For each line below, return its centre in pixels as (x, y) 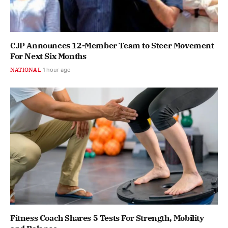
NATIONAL (26, 70)
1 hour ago (56, 70)
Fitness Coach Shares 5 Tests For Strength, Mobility (107, 218)
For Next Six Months (48, 56)
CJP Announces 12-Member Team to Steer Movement (112, 46)
